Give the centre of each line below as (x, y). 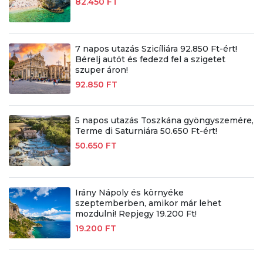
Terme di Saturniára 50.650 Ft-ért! (146, 131)
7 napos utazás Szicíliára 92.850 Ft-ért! (156, 48)
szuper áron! (101, 70)
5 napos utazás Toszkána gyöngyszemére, (164, 121)
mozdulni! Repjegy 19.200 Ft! (136, 214)
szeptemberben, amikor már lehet (148, 203)
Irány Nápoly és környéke (129, 193)
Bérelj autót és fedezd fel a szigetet (150, 59)
